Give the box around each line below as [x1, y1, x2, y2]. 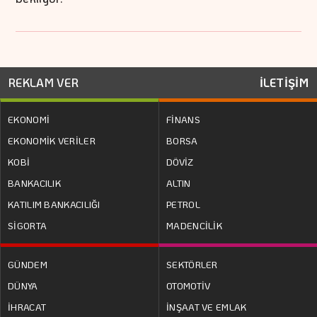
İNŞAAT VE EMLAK [166, 301, 247, 313]
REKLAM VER [8, 75, 79, 91]
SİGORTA [8, 219, 47, 232]
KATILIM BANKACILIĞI [8, 198, 100, 211]
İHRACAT [8, 301, 47, 313]
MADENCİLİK [166, 219, 223, 232]
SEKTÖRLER [166, 258, 218, 271]
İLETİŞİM [259, 75, 309, 91]
